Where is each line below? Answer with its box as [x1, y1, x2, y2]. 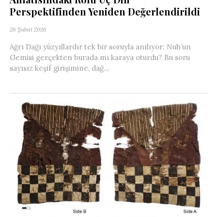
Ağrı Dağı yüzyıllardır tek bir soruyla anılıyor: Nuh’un [10, 42, 191, 52]
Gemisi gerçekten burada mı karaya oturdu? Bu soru [10, 53, 190, 62]
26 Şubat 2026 [10, 26, 46, 33]
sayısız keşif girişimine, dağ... [10, 63, 109, 73]
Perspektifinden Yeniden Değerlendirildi [10, 5, 200, 18]
